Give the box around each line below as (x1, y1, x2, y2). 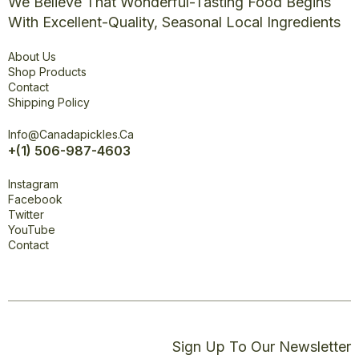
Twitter (8, 208, 44, 222)
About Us (8, 50, 56, 64)
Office (8, 110, 49, 127)
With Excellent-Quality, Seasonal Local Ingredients (8, 14, 341, 31)
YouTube (8, 223, 55, 237)
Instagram (8, 177, 58, 192)
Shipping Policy (8, 95, 90, 110)
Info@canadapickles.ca (8, 127, 134, 142)
